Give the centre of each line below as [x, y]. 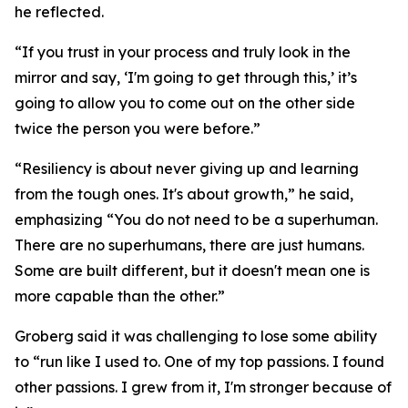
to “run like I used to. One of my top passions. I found [199, 362]
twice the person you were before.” [138, 128]
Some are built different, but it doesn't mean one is [192, 270]
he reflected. [59, 12]
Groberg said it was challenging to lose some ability [196, 336]
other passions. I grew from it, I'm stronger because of [203, 387]
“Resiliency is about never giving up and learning [187, 168]
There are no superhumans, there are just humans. [189, 245]
